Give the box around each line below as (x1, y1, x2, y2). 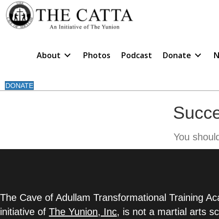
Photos (83, 49, 110, 61)
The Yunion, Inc (49, 206, 117, 217)
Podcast (121, 49, 152, 61)
